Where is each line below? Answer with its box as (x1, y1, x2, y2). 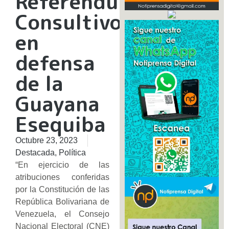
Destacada (15, 148, 55, 157)
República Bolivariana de (15, 197, 109, 206)
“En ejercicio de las (15, 160, 109, 169)
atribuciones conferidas (15, 172, 109, 181)
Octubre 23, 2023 (15, 135, 78, 145)
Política (59, 148, 86, 157)
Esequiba (15, 109, 106, 139)
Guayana (15, 89, 100, 118)
